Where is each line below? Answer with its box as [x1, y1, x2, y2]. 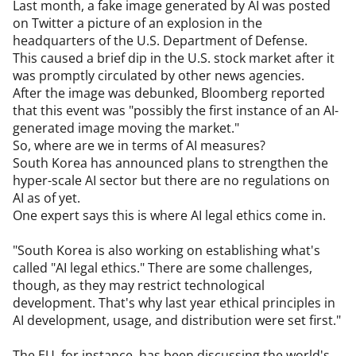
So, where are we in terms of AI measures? [13, 137, 265, 154]
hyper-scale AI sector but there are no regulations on [13, 172, 330, 189]
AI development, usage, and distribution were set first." [13, 311, 341, 329]
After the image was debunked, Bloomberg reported [13, 84, 325, 102]
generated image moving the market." [13, 119, 239, 137]
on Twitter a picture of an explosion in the [13, 14, 262, 32]
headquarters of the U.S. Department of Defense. [13, 32, 308, 49]
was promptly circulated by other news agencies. [13, 67, 304, 84]
